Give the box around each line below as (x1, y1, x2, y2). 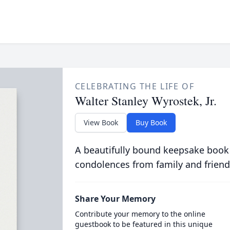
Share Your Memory (74, 193, 156, 204)
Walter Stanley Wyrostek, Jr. (74, 92, 217, 109)
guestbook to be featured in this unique (74, 219, 213, 229)
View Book (83, 118, 118, 127)
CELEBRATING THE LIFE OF (74, 81, 195, 92)
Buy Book (135, 118, 167, 127)
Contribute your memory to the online (74, 209, 205, 219)
